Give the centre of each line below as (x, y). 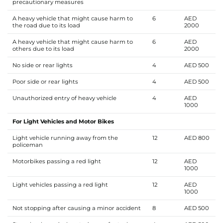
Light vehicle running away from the (65, 138)
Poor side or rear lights (45, 81)
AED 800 (197, 138)
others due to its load (43, 49)
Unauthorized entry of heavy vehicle (64, 98)
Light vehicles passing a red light (61, 184)
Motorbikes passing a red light (57, 161)
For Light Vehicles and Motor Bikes (63, 121)
